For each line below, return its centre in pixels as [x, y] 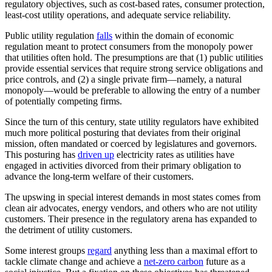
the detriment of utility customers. [69, 229]
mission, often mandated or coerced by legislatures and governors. [131, 143]
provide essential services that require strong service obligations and [134, 68]
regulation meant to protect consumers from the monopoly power [129, 46]
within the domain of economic [173, 35]
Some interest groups [46, 250]
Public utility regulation [51, 35]
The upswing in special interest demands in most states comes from [133, 197]
